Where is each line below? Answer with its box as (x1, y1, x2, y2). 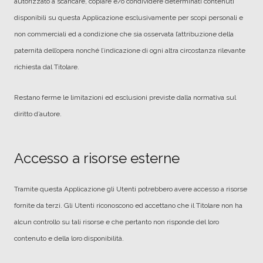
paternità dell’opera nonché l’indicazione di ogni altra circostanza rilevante (14, 46, 245, 55)
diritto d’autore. (14, 110, 62, 118)
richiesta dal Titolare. (14, 63, 79, 71)
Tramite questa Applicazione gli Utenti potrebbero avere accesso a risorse (14, 185, 247, 193)
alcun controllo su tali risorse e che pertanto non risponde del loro (14, 218, 219, 226)
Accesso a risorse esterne (14, 150, 180, 167)
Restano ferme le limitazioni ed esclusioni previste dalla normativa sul (14, 93, 236, 102)
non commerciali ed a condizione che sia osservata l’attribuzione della (14, 30, 234, 38)
